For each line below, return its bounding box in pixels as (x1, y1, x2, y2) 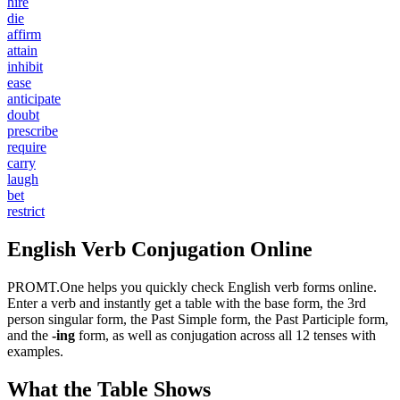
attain (7, 43, 37, 59)
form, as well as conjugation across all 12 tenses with (75, 328, 376, 344)
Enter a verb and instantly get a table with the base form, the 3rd (7, 296, 366, 312)
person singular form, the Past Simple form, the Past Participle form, (7, 312, 388, 328)
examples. (7, 344, 63, 360)
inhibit (7, 59, 43, 75)
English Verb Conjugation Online (7, 237, 312, 262)
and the (7, 328, 52, 344)
